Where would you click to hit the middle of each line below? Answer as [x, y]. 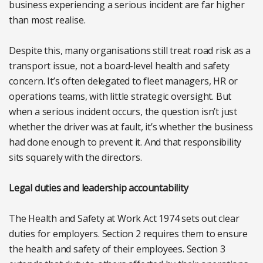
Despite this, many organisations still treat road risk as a [130, 51]
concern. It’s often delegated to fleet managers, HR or [124, 81]
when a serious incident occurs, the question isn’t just [123, 112]
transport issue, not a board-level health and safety [119, 66]
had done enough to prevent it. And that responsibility [125, 142]
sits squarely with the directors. [75, 158]
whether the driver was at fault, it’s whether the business [131, 127]
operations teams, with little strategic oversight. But [120, 97]
